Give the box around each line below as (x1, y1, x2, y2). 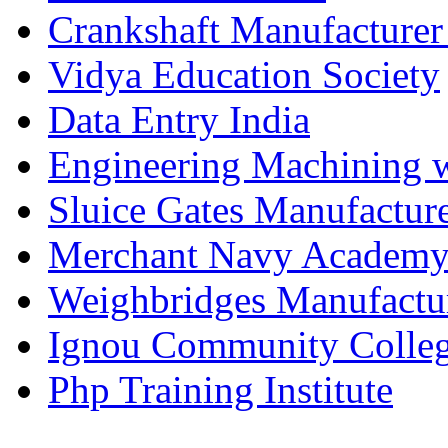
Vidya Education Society (48, 52, 440, 96)
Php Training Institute (48, 367, 393, 411)
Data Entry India (48, 97, 310, 141)
